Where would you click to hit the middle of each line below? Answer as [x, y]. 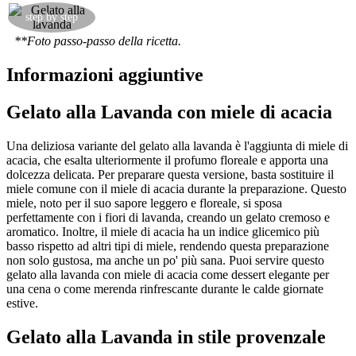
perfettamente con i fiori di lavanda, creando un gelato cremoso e [168, 217]
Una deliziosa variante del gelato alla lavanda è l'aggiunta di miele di [177, 145]
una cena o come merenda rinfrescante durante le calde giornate [165, 288]
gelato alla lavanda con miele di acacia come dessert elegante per [168, 274]
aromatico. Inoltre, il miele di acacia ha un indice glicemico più [163, 231]
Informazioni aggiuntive [105, 74]
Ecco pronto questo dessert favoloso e [192, 10]
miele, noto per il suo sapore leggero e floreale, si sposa [144, 203]
